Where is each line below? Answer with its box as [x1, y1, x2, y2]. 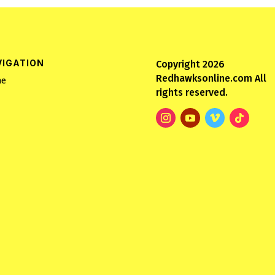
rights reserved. [155, 86, 228, 98]
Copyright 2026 [155, 58, 225, 70]
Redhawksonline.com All [155, 72, 266, 84]
